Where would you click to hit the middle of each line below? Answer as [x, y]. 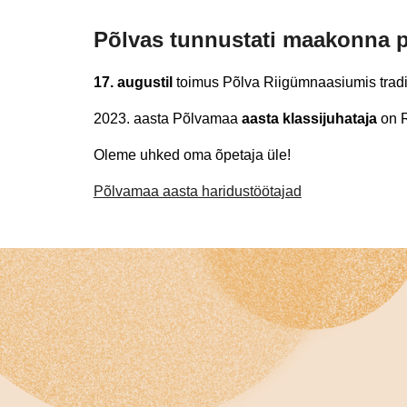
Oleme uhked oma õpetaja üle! [192, 155]
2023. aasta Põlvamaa [167, 119]
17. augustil [133, 82]
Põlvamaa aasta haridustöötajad [197, 191]
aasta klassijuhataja [309, 119]
